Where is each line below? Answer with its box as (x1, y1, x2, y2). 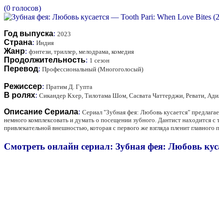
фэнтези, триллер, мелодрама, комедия (29, 47, 134, 55)
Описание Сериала (4, 107, 78, 116)
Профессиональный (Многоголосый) (42, 65, 143, 73)
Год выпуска (4, 29, 53, 38)
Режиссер (4, 82, 42, 90)
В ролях (4, 90, 35, 99)
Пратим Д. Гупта (46, 83, 92, 90)
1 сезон (89, 56, 109, 64)
